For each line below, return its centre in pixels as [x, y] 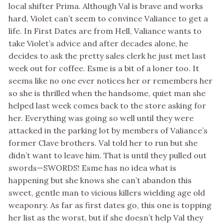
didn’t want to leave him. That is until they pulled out [108, 156]
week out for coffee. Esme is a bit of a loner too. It [104, 68]
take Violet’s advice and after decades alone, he [98, 44]
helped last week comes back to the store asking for [107, 106]
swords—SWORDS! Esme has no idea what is [92, 168]
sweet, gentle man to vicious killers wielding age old [107, 193]
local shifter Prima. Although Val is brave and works [106, 6]
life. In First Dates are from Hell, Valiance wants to [105, 31]
